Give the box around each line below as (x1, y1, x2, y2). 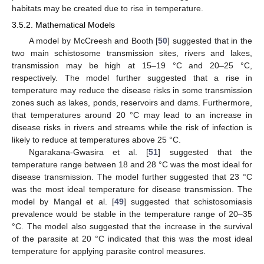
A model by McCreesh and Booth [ (28, 36, 159, 46)
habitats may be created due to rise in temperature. (12, 3, 203, 13)
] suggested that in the (167, 36, 252, 46)
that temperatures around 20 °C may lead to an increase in (12, 110, 252, 120)
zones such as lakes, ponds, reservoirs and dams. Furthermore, (12, 98, 252, 108)
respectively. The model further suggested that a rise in (12, 73, 252, 83)
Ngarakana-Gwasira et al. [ (28, 147, 149, 157)
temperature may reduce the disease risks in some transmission (12, 85, 252, 95)
